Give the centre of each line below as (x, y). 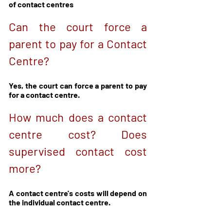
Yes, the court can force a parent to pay (78, 85)
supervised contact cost (78, 151)
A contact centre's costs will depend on (78, 193)
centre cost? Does (78, 134)
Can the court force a (78, 26)
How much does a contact (78, 117)
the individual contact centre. (60, 202)
